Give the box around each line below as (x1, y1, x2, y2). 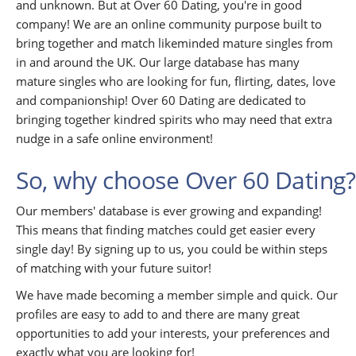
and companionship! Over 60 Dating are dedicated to (16, 91, 306, 108)
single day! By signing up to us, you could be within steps (16, 240, 327, 257)
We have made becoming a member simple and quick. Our (16, 286, 338, 303)
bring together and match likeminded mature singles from (16, 34, 333, 51)
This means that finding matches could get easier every (16, 221, 315, 238)
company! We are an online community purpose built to (16, 15, 322, 32)
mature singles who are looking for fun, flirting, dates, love (16, 72, 335, 89)
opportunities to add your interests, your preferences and (16, 324, 330, 341)
